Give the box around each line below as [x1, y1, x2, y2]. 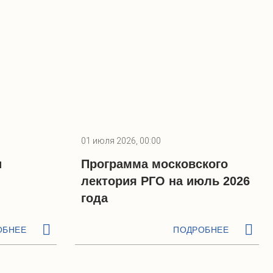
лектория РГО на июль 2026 [81, 174, 250, 188]
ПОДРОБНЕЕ [173, 225, 229, 235]
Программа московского [81, 157, 228, 171]
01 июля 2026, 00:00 [81, 136, 161, 146]
